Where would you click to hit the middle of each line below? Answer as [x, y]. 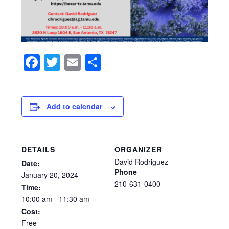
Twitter [85, 63]
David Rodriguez [141, 162]
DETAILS [39, 150]
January [35, 175]
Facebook [76, 63]
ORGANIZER [138, 150]
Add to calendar [75, 107]
